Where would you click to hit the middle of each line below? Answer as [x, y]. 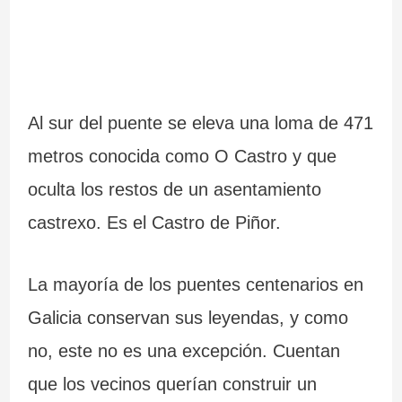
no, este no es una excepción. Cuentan [184, 351]
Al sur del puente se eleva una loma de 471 [200, 122]
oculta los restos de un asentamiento [174, 189]
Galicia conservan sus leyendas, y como [188, 318]
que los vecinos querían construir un [172, 385]
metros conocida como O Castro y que [182, 156]
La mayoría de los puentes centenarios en [195, 285]
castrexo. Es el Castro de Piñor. [154, 222]
